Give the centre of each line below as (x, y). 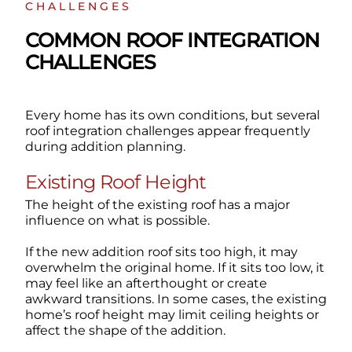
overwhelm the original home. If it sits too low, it (174, 268)
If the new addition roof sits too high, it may (161, 252)
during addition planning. (105, 147)
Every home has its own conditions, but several (172, 115)
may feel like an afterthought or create (146, 284)
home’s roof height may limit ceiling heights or (172, 315)
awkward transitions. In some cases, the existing (176, 299)
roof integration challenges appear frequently (167, 131)
